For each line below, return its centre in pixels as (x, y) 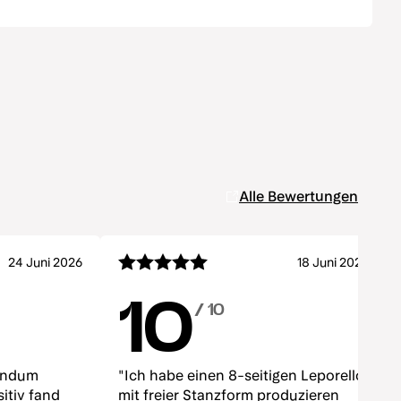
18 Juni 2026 (333, 262)
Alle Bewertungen (299, 196)
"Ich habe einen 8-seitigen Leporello (241, 376)
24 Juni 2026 (45, 262)
